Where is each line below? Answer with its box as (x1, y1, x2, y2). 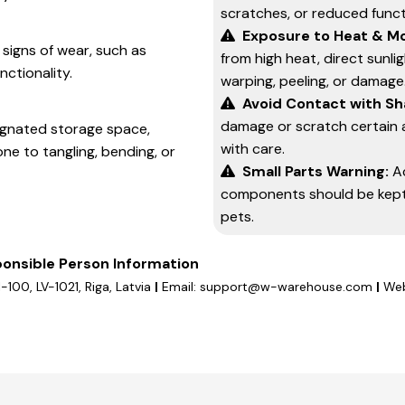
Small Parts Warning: (242, 162, 392, 182)
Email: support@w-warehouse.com (162, 278, 372, 296)
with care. (221, 139, 285, 159)
